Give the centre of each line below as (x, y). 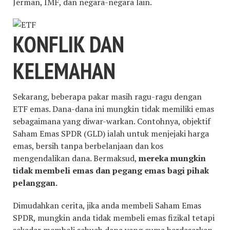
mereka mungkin (172, 158)
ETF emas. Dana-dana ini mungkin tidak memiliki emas (113, 109)
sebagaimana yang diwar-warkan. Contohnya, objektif (112, 121)
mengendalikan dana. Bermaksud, (76, 158)
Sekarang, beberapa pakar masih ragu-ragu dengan (107, 97)
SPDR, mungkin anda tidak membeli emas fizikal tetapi (114, 218)
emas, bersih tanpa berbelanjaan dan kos (88, 146)
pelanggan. (35, 183)
